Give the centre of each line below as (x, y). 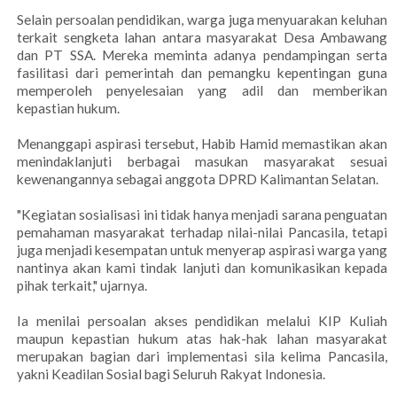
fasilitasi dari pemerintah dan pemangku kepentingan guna (202, 73)
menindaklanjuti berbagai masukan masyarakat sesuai (202, 162)
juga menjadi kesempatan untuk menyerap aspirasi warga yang (202, 250)
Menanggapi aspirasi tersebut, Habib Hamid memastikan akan (202, 144)
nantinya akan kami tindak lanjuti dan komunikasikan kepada (202, 268)
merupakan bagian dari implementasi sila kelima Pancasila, (202, 357)
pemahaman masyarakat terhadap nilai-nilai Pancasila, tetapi (202, 233)
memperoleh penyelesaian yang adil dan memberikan (202, 91)
